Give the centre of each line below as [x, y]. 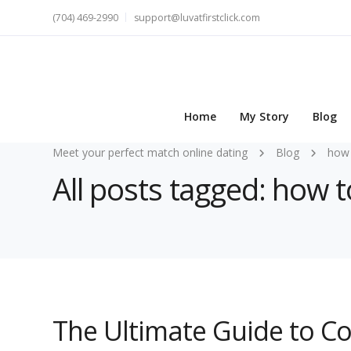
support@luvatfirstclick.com [197, 18]
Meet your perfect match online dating [150, 152]
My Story [264, 117]
